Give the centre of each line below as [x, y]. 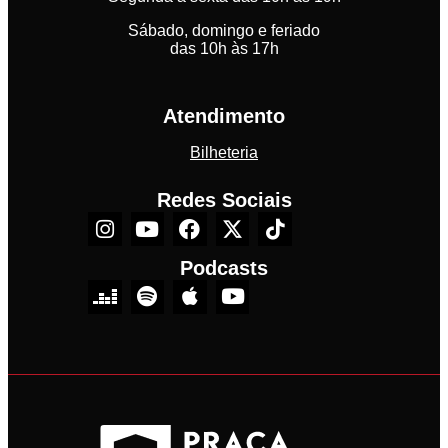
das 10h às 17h [224, 49]
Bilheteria [224, 153]
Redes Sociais [224, 200]
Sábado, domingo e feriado [224, 31]
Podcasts [224, 267]
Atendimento [224, 116]
